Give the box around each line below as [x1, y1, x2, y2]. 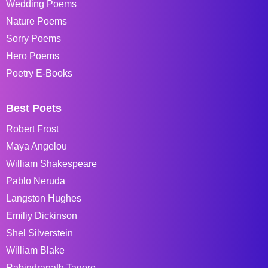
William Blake [6, 245, 65, 255]
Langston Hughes [6, 193, 81, 203]
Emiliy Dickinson [6, 210, 77, 221]
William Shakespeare [6, 158, 97, 169]
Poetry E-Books [6, 68, 72, 78]
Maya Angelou [6, 141, 67, 151]
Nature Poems [6, 16, 67, 26]
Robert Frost [6, 123, 59, 134]
